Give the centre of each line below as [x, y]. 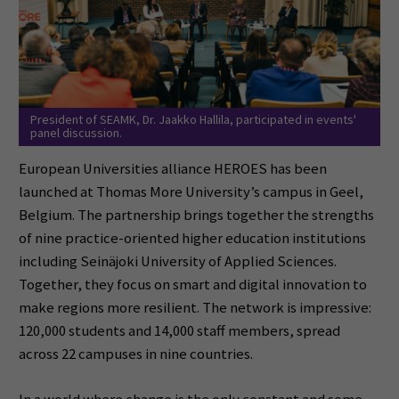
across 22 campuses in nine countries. [135, 354]
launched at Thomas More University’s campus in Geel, [191, 191]
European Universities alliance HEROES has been [172, 168]
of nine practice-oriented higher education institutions [192, 238]
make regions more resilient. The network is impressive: [195, 307]
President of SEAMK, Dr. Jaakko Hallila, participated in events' [193, 120]
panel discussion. [76, 133]
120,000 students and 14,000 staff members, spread [179, 330]
